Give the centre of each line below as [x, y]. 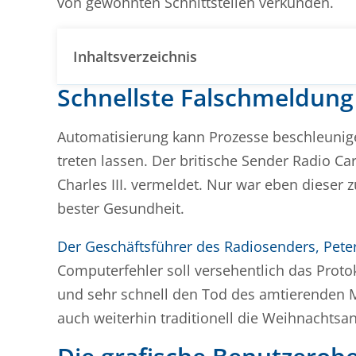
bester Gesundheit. [121, 208]
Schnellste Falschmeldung [205, 97]
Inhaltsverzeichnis [135, 56]
